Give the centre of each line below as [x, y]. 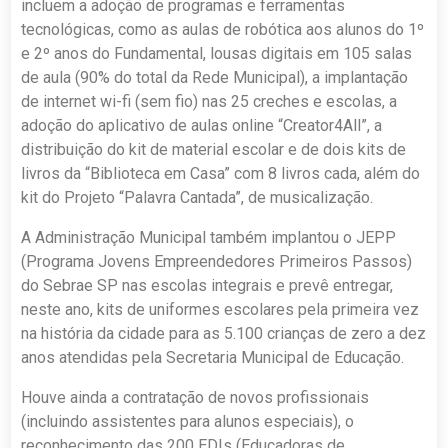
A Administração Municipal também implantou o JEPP [209, 238]
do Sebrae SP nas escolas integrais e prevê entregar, [207, 286]
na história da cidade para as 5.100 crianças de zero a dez [224, 334]
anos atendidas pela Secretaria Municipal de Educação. [213, 358]
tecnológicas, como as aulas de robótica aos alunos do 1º [223, 30]
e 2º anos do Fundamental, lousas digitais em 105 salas [217, 54]
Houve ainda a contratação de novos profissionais [195, 398]
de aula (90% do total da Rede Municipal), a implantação [215, 78]
